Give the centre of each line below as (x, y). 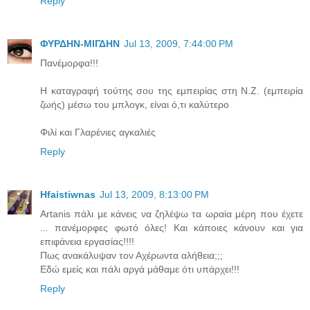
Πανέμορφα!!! (69, 63)
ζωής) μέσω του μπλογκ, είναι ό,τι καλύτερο (135, 105)
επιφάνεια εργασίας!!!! (87, 242)
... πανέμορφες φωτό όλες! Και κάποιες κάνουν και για (172, 228)
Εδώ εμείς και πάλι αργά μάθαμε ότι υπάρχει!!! (140, 270)
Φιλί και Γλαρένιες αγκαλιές (98, 133)
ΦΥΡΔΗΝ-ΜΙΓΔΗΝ (80, 44)
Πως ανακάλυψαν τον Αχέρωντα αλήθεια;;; (131, 256)
